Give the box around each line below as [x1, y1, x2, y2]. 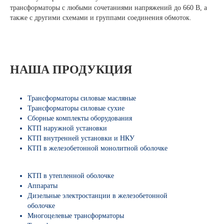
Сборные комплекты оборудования [27, 114, 132, 122]
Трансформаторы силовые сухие [27, 104, 124, 112]
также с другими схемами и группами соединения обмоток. [10, 14, 191, 21]
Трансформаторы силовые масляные [27, 94, 136, 102]
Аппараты [27, 182, 57, 189]
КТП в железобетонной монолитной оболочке [27, 144, 167, 152]
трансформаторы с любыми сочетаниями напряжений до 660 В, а [10, 4, 207, 11]
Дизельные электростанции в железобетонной [27, 192, 167, 199]
